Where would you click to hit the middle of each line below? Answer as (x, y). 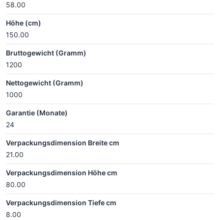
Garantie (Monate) (37, 112)
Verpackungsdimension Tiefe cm (61, 202)
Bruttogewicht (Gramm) (46, 53)
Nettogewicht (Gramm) (45, 82)
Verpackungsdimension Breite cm (63, 142)
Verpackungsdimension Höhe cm (62, 172)
